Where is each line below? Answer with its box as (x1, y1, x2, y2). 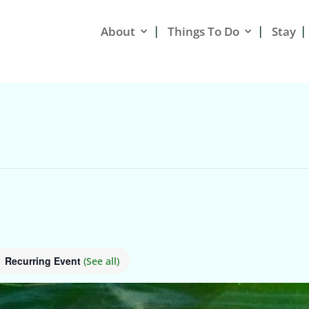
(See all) (83, 255, 119, 268)
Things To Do (168, 23, 239, 39)
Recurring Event (5, 254, 83, 268)
